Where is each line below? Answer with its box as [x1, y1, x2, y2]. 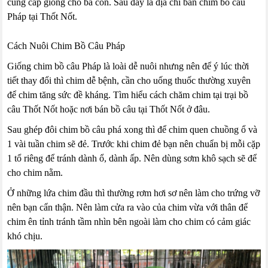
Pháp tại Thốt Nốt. [7, 11, 78, 22]
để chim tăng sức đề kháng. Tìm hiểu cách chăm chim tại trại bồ [7, 90, 249, 100]
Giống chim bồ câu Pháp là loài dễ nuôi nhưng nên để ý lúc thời [7, 61, 249, 72]
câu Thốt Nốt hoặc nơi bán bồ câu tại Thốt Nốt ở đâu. [7, 104, 211, 115]
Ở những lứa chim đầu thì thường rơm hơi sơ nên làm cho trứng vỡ [7, 188, 260, 199]
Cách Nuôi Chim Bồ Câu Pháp [7, 41, 126, 51]
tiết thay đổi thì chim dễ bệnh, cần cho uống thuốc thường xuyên [7, 75, 251, 86]
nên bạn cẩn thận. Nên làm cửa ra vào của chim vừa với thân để [7, 202, 248, 213]
